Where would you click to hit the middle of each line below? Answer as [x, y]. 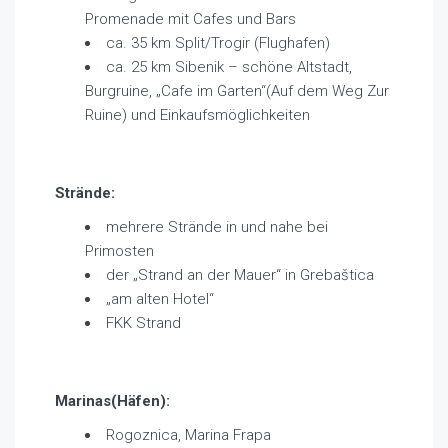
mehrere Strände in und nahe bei [217, 227]
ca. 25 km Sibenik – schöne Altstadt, [229, 67]
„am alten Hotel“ [160, 299]
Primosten [119, 251]
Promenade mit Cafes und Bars [190, 19]
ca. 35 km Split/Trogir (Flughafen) [218, 43]
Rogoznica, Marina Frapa [188, 435]
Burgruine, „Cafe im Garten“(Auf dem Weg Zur [237, 91]
